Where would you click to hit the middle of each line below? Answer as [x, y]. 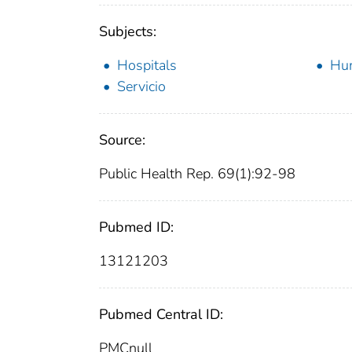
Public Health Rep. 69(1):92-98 [197, 174]
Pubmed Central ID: [161, 315]
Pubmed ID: [136, 227]
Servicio [141, 87]
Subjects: [128, 32]
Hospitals [147, 66]
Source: [122, 140]
